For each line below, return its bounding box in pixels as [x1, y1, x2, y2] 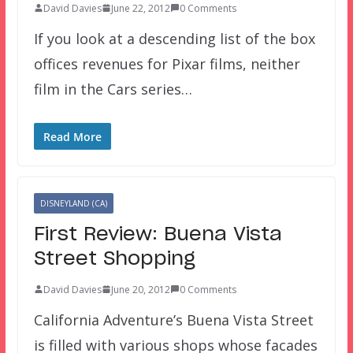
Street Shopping [33, 249, 195, 269]
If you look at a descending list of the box [33, 28, 315, 48]
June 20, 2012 [110, 282, 170, 296]
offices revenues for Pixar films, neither [33, 54, 300, 73]
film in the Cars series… [33, 79, 192, 98]
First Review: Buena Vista [33, 225, 282, 244]
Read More [43, 128, 102, 144]
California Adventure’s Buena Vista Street [33, 310, 314, 329]
